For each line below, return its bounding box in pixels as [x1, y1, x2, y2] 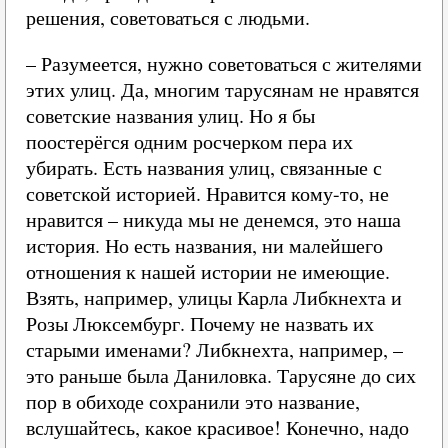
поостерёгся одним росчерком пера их [26, 128, 353, 155]
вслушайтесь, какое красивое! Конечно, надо [26, 414, 409, 441]
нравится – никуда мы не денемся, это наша [26, 206, 401, 233]
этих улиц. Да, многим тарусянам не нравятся [26, 76, 419, 103]
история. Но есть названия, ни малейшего [26, 232, 383, 259]
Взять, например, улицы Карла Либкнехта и [26, 284, 402, 311]
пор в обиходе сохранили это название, [26, 388, 360, 415]
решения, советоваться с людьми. [26, 4, 310, 31]
